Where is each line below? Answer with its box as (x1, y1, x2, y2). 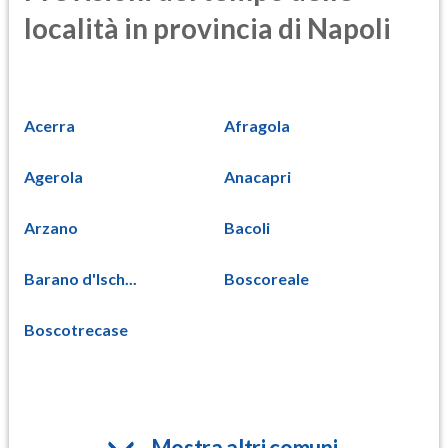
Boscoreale (224, 268, 309, 288)
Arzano (24, 217, 78, 237)
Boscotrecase (24, 319, 128, 339)
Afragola (224, 115, 290, 135)
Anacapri (224, 166, 291, 186)
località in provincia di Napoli (24, 11, 391, 46)
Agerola (24, 166, 83, 186)
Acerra (24, 115, 75, 135)
